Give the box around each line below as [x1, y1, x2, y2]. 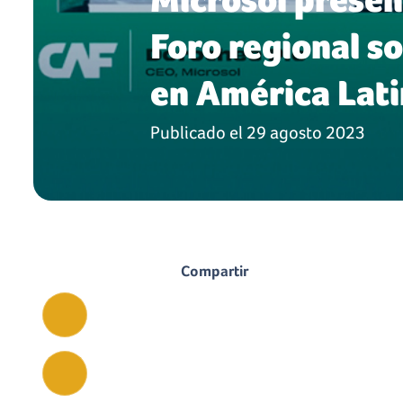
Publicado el [150, 121, 243, 142]
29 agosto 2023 [246, 121, 365, 142]
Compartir [181, 262, 249, 280]
